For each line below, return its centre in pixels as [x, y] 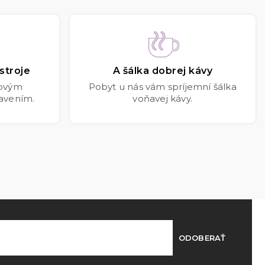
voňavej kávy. [163, 99]
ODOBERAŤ [202, 237]
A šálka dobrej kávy [162, 71]
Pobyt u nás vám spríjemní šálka [162, 87]
